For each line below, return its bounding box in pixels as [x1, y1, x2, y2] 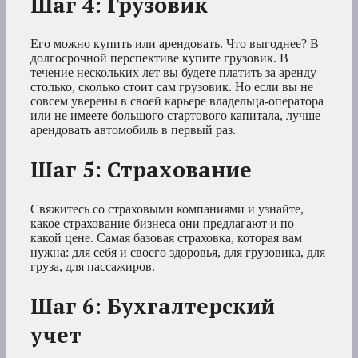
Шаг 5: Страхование [30, 155, 252, 185]
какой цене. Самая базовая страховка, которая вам [30, 230, 302, 245]
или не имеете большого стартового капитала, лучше [30, 108, 320, 122]
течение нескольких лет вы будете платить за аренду [30, 65, 316, 79]
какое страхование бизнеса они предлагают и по [30, 216, 294, 230]
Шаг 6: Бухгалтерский [30, 292, 275, 321]
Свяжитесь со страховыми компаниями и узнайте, [30, 201, 304, 216]
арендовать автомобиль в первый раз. [30, 122, 236, 137]
